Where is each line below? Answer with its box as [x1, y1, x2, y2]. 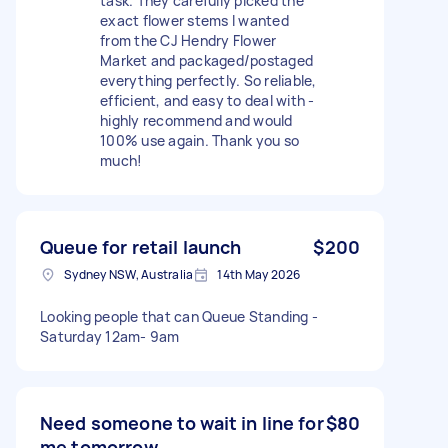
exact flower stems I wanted [100, 10, 289, 30]
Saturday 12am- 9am [40, 326, 180, 346]
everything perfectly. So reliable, [100, 70, 317, 90]
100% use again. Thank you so [100, 130, 299, 150]
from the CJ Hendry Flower [100, 30, 277, 50]
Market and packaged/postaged [100, 50, 313, 70]
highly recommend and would [100, 110, 293, 130]
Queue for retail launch [40, 234, 242, 259]
